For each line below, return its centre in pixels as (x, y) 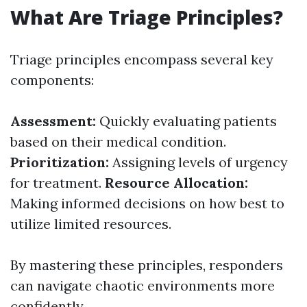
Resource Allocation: (176, 183)
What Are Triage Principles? (147, 17)
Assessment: (53, 121)
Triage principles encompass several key (142, 59)
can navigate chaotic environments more (143, 285)
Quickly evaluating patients (186, 121)
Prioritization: (60, 162)
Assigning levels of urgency (198, 162)
